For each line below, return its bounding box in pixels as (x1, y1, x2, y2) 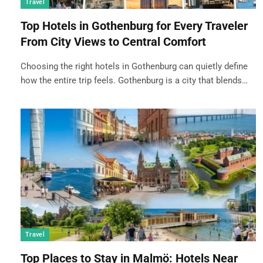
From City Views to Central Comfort (21, 35, 206, 49)
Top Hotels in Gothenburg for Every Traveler (21, 19, 248, 33)
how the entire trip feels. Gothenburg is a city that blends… (21, 75, 248, 86)
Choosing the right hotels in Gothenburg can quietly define (21, 61, 248, 72)
